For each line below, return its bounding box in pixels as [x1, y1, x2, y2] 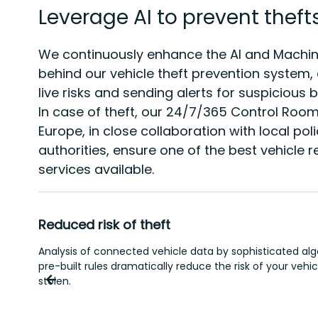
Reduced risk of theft [38, 216, 170, 234]
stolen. [38, 274, 71, 289]
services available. [38, 160, 154, 179]
